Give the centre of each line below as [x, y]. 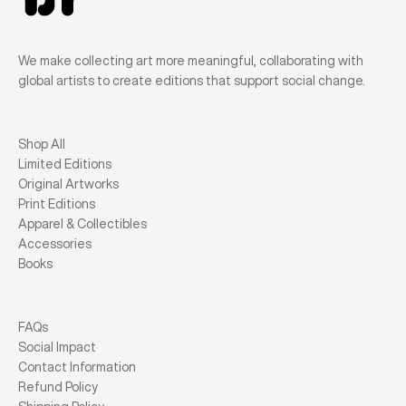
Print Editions [57, 204]
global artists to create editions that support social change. [192, 81]
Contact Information [77, 367]
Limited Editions [65, 164]
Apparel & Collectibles [82, 224]
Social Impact [57, 347]
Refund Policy [58, 387]
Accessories [55, 244]
